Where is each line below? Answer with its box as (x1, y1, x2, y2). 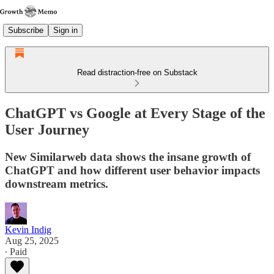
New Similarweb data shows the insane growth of (5, 150, 251, 163)
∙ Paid (5, 246, 27, 257)
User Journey (5, 121, 89, 138)
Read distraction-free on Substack (76, 68, 198, 77)
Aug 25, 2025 (5, 235, 59, 246)
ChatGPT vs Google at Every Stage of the (5, 105, 265, 121)
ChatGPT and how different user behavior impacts (5, 163, 260, 177)
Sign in (53, 25, 78, 35)
